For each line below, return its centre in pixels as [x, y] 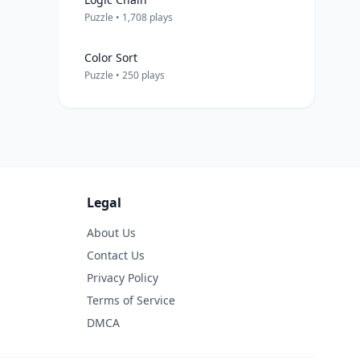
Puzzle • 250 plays [125, 75]
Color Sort [111, 57]
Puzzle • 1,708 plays [129, 17]
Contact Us [116, 255]
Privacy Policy [123, 278]
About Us [111, 233]
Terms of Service [131, 300]
